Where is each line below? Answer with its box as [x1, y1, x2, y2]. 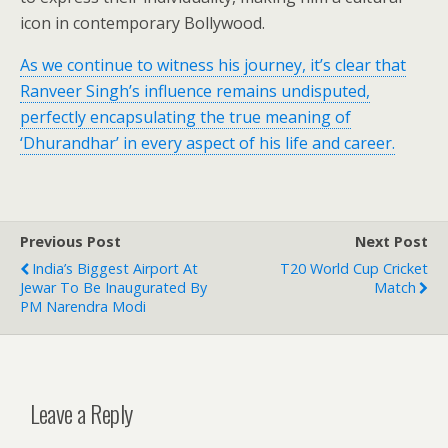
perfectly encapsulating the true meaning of [20, 106, 351, 128]
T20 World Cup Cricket [280, 259, 428, 278]
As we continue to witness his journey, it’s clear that [20, 54, 406, 76]
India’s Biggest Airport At [32, 259, 198, 278]
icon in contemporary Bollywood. [20, 12, 265, 34]
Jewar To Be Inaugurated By [20, 278, 207, 297]
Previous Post [20, 232, 121, 251]
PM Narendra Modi [20, 297, 146, 316]
